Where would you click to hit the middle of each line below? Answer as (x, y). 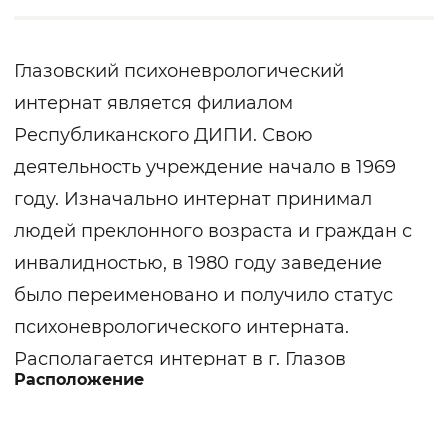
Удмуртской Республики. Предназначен (203, 391)
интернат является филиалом (153, 103)
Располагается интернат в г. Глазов (180, 359)
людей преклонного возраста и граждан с (213, 231)
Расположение (79, 380)
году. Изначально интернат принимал (193, 199)
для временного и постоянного (161, 423)
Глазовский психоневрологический (179, 71)
